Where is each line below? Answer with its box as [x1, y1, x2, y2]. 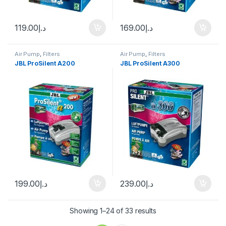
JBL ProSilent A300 [120, 59, 180, 67]
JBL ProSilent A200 [15, 59, 75, 67]
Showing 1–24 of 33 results [70, 206, 156, 215]
